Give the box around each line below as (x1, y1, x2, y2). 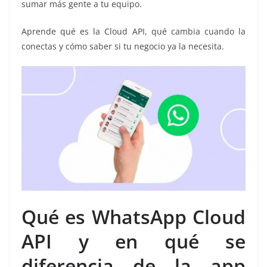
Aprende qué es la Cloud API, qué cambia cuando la (21, 26, 246, 38)
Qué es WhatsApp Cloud (21, 203, 246, 229)
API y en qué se (21, 228, 246, 254)
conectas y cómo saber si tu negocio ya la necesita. (21, 41, 224, 52)
